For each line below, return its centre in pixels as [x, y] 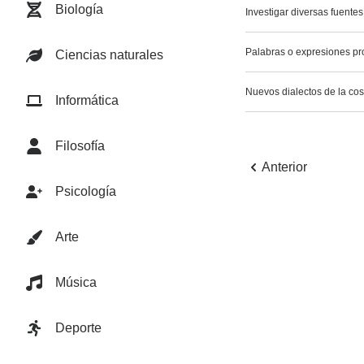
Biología [79, 9]
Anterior [285, 167]
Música [76, 282]
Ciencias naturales [109, 55]
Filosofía [80, 146]
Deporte [78, 328]
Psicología [86, 191]
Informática [87, 100]
